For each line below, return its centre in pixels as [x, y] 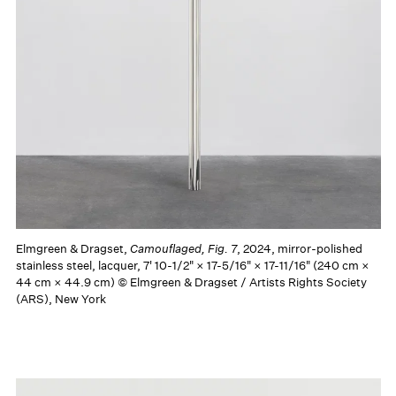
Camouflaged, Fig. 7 [183, 248]
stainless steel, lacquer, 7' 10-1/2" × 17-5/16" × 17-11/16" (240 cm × [192, 265]
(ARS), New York [61, 299]
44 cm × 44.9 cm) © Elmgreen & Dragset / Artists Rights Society [191, 282]
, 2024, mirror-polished [299, 248]
